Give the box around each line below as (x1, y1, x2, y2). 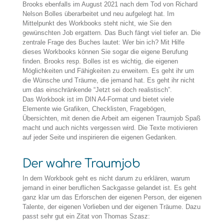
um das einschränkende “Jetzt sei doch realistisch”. (22, 86, 172, 94)
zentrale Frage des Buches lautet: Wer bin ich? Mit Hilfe (22, 38, 184, 46)
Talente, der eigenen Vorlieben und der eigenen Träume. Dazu (22, 202, 200, 210)
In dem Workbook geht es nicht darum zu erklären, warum (22, 174, 190, 182)
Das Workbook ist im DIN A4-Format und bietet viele (22, 95, 174, 103)
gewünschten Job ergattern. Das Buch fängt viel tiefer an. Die (22, 29, 200, 37)
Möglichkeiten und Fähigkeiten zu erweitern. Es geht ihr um (22, 67, 194, 75)
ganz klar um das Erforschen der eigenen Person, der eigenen (22, 193, 201, 201)
